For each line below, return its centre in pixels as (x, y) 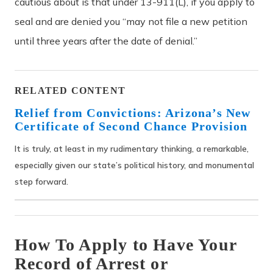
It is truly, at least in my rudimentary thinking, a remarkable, (132, 148)
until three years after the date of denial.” (106, 41)
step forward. (41, 181)
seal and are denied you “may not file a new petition (131, 21)
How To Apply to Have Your (126, 244)
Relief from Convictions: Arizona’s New (133, 112)
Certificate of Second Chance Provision (131, 126)
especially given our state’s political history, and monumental (134, 165)
